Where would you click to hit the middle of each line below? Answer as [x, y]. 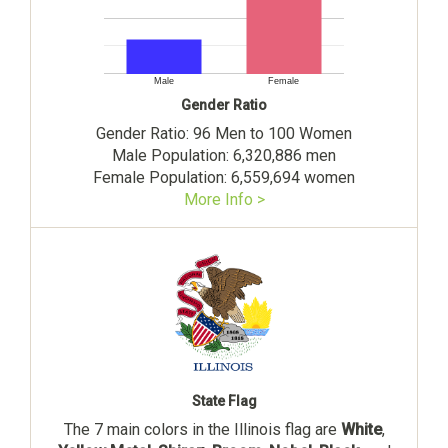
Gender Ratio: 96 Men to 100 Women [224, 133]
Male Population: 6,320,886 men [224, 155]
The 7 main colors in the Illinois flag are [202, 429]
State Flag [224, 400]
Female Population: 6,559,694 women [224, 177]
